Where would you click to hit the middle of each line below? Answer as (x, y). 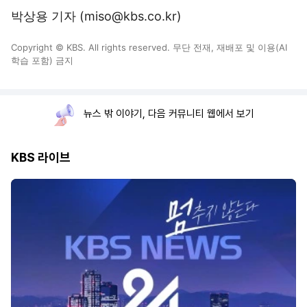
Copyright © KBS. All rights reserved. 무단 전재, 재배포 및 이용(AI (149, 47)
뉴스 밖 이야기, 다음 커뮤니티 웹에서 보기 (169, 114)
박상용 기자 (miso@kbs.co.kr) (96, 16)
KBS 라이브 (41, 157)
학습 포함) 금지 (42, 60)
